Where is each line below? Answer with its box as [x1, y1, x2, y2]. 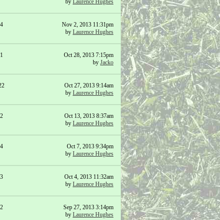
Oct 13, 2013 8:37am [64, 112, 113, 119]
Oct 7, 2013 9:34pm [67, 143, 113, 150]
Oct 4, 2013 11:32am [64, 173, 113, 180]
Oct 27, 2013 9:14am [64, 82, 113, 89]
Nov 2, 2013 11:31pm [62, 21, 113, 28]
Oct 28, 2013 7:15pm [64, 52, 113, 58]
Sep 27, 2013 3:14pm [63, 204, 113, 211]
